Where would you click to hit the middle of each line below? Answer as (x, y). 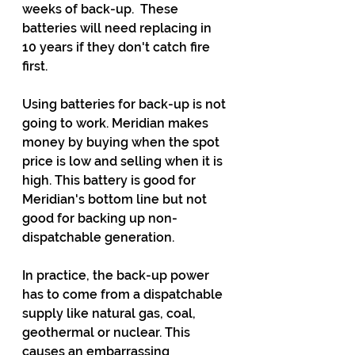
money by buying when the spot (122, 142)
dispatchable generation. (98, 237)
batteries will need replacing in (118, 28)
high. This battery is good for (111, 180)
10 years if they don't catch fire (118, 47)
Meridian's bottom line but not (116, 199)
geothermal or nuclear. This (108, 332)
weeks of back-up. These (102, 9)
